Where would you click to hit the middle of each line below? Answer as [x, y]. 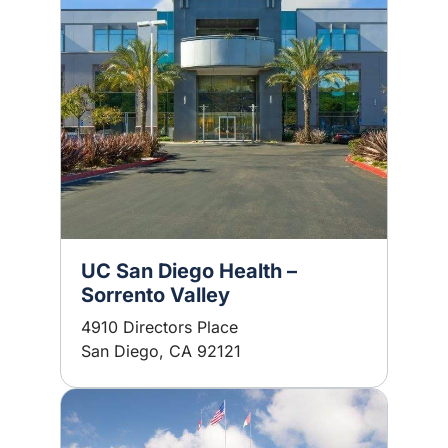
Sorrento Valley [155, 295]
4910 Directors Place [159, 327]
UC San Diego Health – [189, 271]
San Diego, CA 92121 [161, 351]
